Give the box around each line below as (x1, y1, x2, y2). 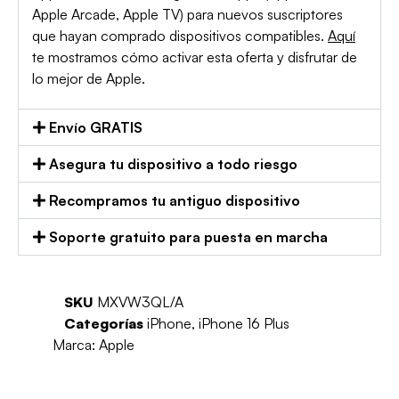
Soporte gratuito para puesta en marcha (49, 227, 329, 246)
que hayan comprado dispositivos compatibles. (32, 27, 328, 45)
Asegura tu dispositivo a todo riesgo (49, 154, 298, 173)
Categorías (63, 313, 143, 332)
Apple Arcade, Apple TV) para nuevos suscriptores (32, 5, 343, 24)
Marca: (53, 335, 100, 354)
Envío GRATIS (49, 118, 143, 136)
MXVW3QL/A (96, 292, 183, 311)
